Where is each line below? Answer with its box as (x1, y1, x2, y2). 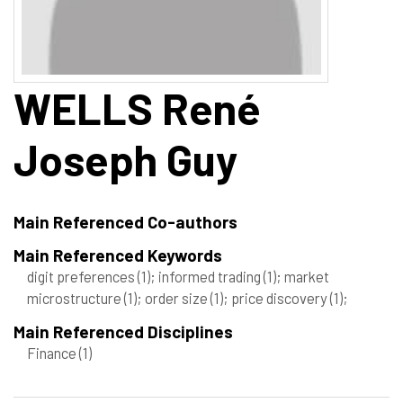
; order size (137, 288, 210, 307)
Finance (27, 343, 79, 362)
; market (276, 266, 329, 285)
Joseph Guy (13, 132, 237, 185)
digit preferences (27, 266, 138, 285)
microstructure (27, 288, 124, 307)
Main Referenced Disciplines (13, 320, 233, 342)
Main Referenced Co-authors (13, 210, 237, 232)
